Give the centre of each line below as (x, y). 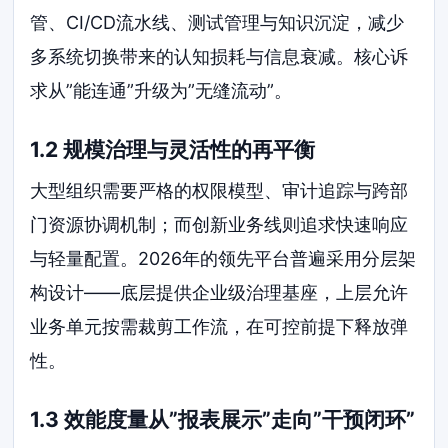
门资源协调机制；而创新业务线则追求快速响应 (219, 225)
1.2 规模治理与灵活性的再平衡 (173, 149)
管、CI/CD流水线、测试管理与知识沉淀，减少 (217, 23)
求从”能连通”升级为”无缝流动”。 (161, 91)
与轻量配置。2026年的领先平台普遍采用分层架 (223, 259)
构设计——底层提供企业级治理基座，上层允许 (219, 293)
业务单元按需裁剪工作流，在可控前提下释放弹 (219, 327)
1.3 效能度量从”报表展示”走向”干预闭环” (223, 419)
